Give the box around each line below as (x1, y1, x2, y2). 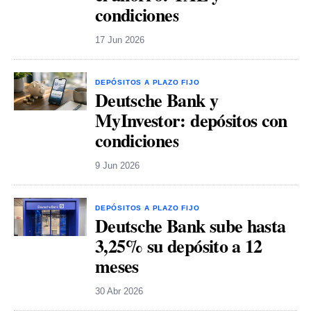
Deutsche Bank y (95, 87, 219, 114)
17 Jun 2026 (95, 35, 144, 46)
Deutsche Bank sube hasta (95, 212, 286, 239)
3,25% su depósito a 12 (95, 233, 262, 260)
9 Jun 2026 (95, 160, 140, 171)
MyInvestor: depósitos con (95, 107, 287, 134)
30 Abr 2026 (95, 286, 143, 297)
